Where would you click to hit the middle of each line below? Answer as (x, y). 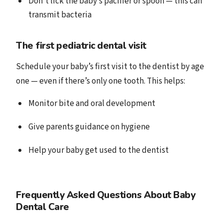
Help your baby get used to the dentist (98, 150)
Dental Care (43, 207)
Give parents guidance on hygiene (89, 127)
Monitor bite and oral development (92, 104)
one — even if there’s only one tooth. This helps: (101, 81)
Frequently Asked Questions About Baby (106, 195)
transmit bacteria (60, 15)
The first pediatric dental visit (81, 46)
